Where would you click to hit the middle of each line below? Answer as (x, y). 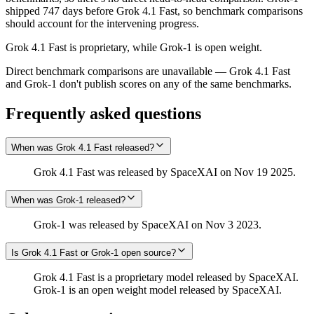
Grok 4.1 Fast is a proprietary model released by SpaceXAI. (166, 277)
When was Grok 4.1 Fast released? (83, 147)
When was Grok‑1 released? (68, 200)
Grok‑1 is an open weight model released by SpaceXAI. (158, 289)
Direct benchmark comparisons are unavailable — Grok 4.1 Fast (148, 71)
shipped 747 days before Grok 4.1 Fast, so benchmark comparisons (154, 11)
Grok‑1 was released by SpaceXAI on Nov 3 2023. (148, 224)
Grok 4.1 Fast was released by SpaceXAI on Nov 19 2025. (165, 172)
